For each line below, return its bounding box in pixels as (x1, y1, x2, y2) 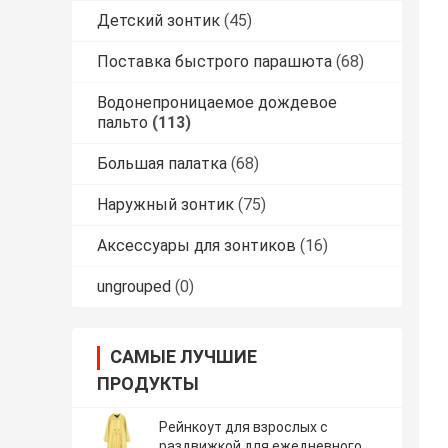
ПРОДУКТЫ (97, 373, 199, 395)
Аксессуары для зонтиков (97, 236, 296, 256)
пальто (97, 113, 148, 133)
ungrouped (97, 277, 171, 297)
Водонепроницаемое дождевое (97, 93, 337, 113)
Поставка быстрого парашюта (97, 52, 332, 72)
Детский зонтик (97, 11, 220, 31)
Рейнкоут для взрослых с (159, 419, 328, 436)
